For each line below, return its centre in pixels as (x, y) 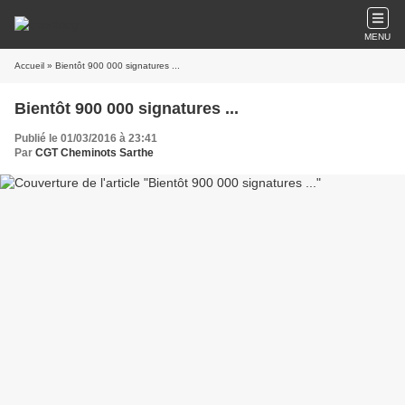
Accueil (29, 66)
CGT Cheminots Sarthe (94, 153)
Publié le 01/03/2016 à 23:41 (86, 138)
